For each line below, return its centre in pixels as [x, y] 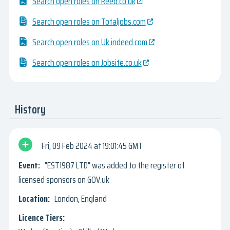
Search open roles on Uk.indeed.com [90, 42]
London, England [80, 199]
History [31, 109]
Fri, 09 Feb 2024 [67, 146]
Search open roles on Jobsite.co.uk [87, 63]
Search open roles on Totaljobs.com [89, 22]
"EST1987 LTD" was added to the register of [114, 166]
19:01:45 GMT [122, 146]
